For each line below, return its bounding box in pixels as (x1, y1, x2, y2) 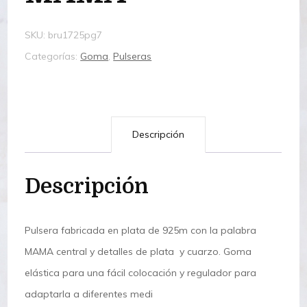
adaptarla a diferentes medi (25, 288, 153, 301)
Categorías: (25, 50, 81, 63)
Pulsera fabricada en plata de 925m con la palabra (25, 224, 257, 237)
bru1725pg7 (48, 29, 103, 42)
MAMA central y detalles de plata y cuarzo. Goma (25, 245, 252, 258)
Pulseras (113, 50, 152, 63)
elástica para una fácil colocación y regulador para (25, 267, 257, 280)
